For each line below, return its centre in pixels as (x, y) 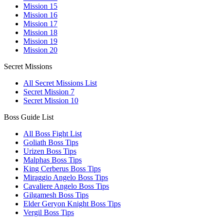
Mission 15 (40, 6)
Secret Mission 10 (51, 100)
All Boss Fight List (53, 134)
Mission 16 (40, 15)
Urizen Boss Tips (50, 151)
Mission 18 (40, 32)
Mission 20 (40, 50)
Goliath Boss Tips (51, 142)
